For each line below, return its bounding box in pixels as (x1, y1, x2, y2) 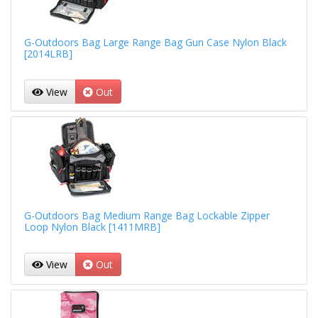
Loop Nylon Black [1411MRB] (23, 219, 160, 234)
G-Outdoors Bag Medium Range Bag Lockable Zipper (23, 208, 270, 222)
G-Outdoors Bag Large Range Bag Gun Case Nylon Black (23, 35, 287, 50)
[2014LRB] (23, 47, 72, 61)
